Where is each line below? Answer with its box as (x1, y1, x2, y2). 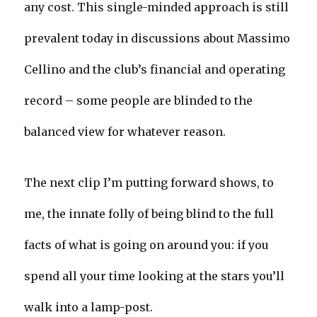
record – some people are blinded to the (24, 93, 253, 108)
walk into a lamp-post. (24, 299, 154, 314)
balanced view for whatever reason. (24, 124, 226, 139)
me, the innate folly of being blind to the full (24, 206, 275, 221)
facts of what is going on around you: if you (24, 237, 270, 252)
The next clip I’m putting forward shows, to (24, 175, 275, 190)
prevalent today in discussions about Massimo (24, 30, 291, 45)
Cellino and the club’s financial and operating (24, 62, 286, 76)
